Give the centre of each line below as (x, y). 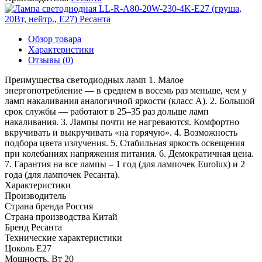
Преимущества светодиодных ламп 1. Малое (94, 80)
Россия (79, 206)
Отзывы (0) (51, 60)
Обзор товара (55, 39)
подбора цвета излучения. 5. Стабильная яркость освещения (125, 143)
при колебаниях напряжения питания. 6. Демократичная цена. (129, 153)
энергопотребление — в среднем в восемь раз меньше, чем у (126, 90)
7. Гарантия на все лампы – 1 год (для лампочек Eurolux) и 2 (125, 164)
